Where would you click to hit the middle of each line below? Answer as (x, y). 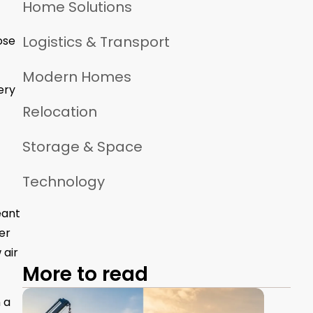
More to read (85, 275)
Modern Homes (77, 77)
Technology (64, 182)
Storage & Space (82, 147)
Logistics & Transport (96, 42)
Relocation (60, 112)
